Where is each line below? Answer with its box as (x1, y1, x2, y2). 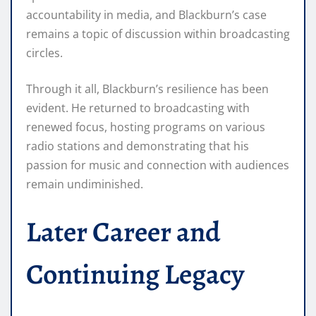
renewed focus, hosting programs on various (26, 119, 265, 135)
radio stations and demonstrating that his (26, 138, 249, 154)
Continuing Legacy (26, 254, 244, 293)
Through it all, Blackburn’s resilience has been (26, 80, 269, 97)
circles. (26, 44, 63, 61)
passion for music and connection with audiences (26, 157, 289, 173)
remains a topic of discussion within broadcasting (26, 25, 290, 42)
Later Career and (26, 212, 220, 251)
